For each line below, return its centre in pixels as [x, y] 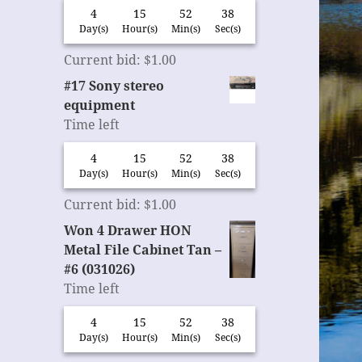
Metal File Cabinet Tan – [143, 250]
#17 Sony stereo [114, 86]
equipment [100, 105]
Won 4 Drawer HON [128, 231]
